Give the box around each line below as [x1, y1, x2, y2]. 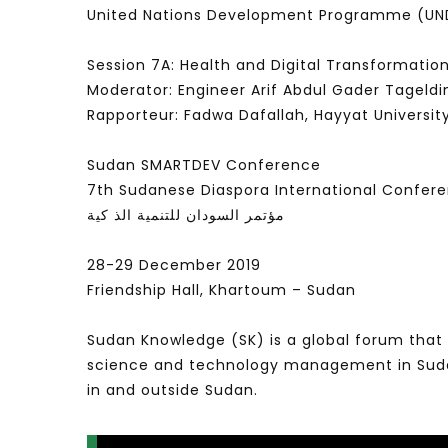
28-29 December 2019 [87, 255, 261, 276]
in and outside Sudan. [87, 380, 258, 401]
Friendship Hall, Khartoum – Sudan [87, 280, 356, 301]
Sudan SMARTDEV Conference [87, 155, 321, 176]
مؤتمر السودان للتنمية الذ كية [87, 205, 285, 226]
